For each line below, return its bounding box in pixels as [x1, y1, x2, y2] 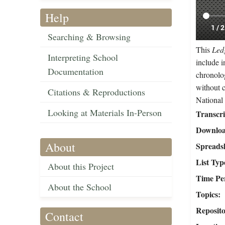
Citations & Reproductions [48, 86, 145, 98]
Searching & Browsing [48, 31, 131, 43]
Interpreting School [48, 51, 118, 64]
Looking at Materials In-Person [48, 106, 162, 119]
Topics [195, 188, 218, 200]
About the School [48, 181, 111, 193]
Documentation [48, 65, 103, 78]
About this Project [48, 160, 114, 173]
